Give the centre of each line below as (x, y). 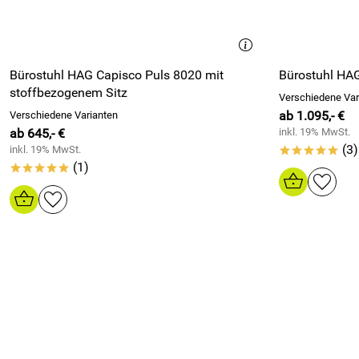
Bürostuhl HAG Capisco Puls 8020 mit (117, 75)
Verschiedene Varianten (64, 115)
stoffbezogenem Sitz (69, 93)
